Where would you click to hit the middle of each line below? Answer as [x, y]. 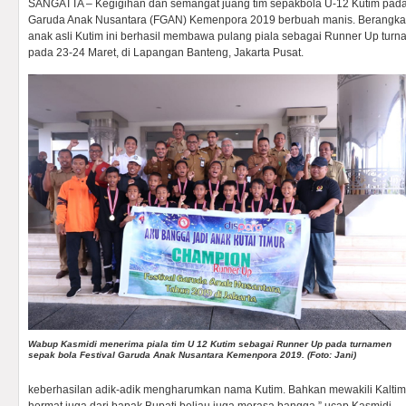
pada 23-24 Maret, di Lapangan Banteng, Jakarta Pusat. [166, 53]
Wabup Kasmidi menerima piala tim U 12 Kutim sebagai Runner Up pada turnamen [210, 344]
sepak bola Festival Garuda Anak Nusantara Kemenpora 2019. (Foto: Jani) [192, 355]
